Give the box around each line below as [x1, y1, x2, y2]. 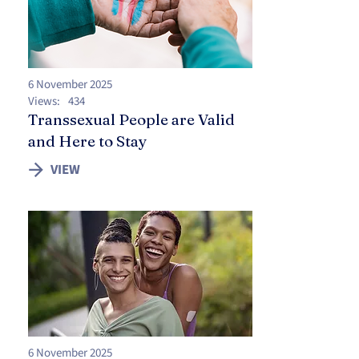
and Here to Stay [28, 131, 147, 151]
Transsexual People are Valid [28, 110, 235, 129]
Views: [28, 93, 60, 110]
